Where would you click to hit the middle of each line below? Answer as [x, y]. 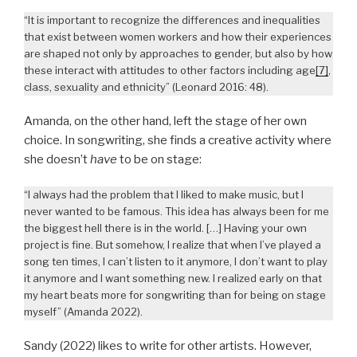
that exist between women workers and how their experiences [178, 37]
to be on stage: [159, 159]
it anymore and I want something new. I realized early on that [173, 279]
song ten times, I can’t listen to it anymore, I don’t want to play [176, 262]
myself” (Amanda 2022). [83, 312]
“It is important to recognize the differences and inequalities [172, 20]
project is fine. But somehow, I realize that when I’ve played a [173, 245]
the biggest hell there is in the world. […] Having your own [165, 228]
